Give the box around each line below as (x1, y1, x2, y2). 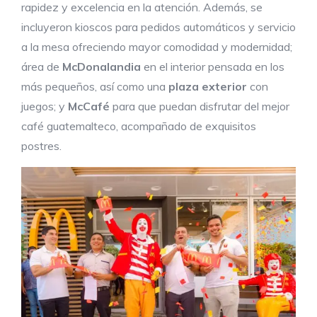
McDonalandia (62, 59, 141, 74)
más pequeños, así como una (21, 79, 168, 93)
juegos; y (21, 99, 68, 113)
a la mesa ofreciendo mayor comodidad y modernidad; (21, 40, 292, 54)
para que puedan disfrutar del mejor (110, 99, 289, 113)
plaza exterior (168, 79, 250, 93)
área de (21, 59, 62, 74)
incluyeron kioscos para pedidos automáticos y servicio (21, 20, 296, 34)
